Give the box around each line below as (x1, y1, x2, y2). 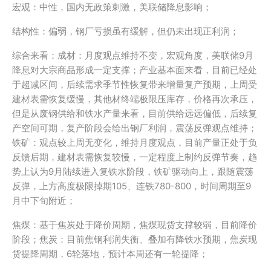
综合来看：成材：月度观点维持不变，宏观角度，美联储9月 (12, 50, 253, 61)
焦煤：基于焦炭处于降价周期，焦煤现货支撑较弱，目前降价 (12, 219, 257, 230)
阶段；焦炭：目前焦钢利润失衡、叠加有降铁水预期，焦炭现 (12, 233, 257, 245)
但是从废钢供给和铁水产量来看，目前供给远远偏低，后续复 (12, 108, 257, 119)
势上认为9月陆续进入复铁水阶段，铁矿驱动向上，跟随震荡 (12, 166, 253, 177)
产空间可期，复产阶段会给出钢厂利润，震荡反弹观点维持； (12, 122, 257, 134)
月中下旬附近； (12, 195, 76, 206)
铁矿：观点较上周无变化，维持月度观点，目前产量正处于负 (12, 137, 257, 148)
